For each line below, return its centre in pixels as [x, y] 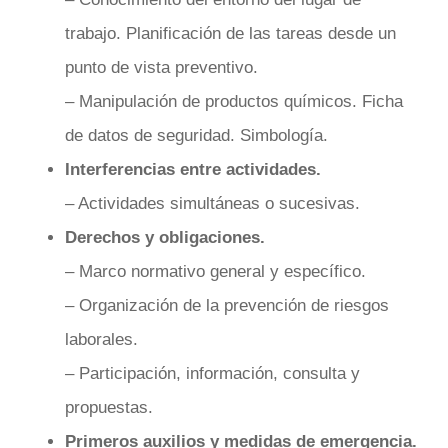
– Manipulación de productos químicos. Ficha [234, 102]
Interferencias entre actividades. [193, 170]
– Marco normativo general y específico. [215, 272]
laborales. [101, 340]
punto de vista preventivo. [161, 68]
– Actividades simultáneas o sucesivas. [212, 204]
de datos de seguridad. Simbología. [196, 136]
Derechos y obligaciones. [165, 238]
